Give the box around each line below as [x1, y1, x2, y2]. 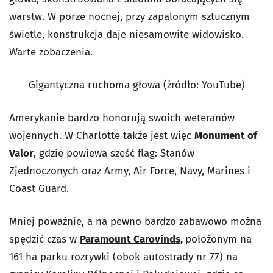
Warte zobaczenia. [9, 45, 93, 58]
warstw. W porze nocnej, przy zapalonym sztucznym [9, 10, 250, 23]
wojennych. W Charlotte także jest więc [9, 129, 194, 142]
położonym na [185, 232, 252, 246]
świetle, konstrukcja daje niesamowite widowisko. [9, 27, 244, 41]
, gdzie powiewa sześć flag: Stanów [34, 146, 194, 160]
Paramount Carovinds [80, 232, 180, 246]
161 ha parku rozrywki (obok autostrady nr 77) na [9, 250, 238, 263]
